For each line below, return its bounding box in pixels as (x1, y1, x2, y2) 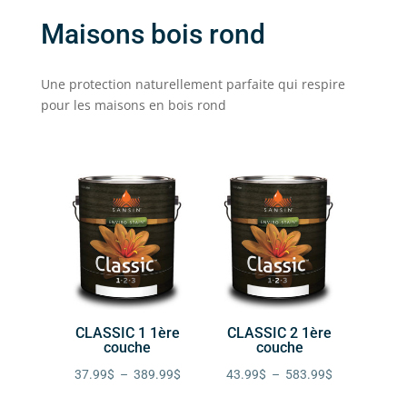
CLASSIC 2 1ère (227, 324, 333, 342)
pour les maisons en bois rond (40, 96, 226, 114)
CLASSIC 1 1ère (74, 324, 180, 342)
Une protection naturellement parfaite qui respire (40, 75, 345, 94)
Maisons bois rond (40, 18, 272, 51)
